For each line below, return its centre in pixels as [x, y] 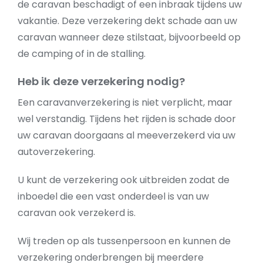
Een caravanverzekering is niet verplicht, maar [125, 102]
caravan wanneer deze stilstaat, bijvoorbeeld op [129, 37]
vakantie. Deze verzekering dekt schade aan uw [127, 21]
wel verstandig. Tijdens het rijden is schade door [127, 119]
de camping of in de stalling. [82, 54]
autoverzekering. [56, 152]
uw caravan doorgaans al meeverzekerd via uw [127, 135]
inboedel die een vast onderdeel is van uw [113, 196]
